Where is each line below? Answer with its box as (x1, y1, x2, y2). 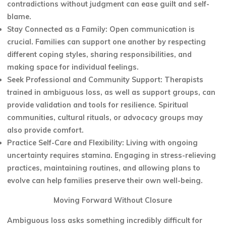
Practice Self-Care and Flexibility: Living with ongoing (7, 138, 198, 148)
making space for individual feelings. (7, 63, 139, 72)
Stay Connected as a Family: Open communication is (7, 25, 195, 34)
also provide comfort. (7, 126, 84, 135)
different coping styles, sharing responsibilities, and (7, 50, 192, 60)
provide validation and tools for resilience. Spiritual (7, 100, 189, 110)
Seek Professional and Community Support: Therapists (7, 75, 204, 85)
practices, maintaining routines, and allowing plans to (7, 163, 201, 173)
